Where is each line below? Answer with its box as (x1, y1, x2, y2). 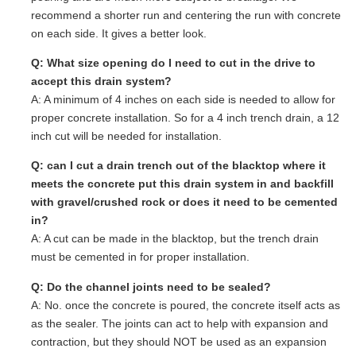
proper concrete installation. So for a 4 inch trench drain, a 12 (31, 110, 339, 124)
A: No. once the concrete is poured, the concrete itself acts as (31, 298, 340, 311)
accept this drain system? (31, 74, 172, 87)
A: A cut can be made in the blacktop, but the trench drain (31, 232, 319, 246)
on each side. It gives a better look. (31, 26, 207, 40)
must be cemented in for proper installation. (31, 250, 250, 264)
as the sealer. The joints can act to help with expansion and (31, 316, 328, 330)
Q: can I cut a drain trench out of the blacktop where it (31, 159, 326, 172)
